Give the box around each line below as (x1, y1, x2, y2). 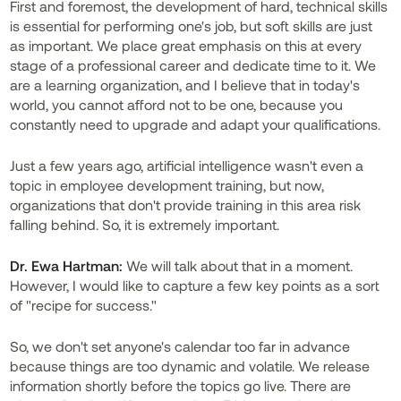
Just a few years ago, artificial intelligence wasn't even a (10, 157, 364, 174)
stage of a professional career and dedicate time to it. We (10, 56, 377, 73)
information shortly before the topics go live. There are (10, 377, 352, 394)
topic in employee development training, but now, (10, 176, 325, 193)
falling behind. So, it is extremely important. (10, 216, 280, 233)
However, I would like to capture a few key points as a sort (10, 277, 380, 294)
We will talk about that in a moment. (123, 257, 354, 274)
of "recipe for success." (10, 296, 158, 313)
